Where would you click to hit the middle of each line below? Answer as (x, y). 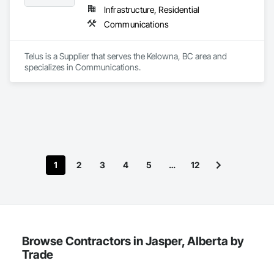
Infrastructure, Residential (152, 9)
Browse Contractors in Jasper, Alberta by (133, 241)
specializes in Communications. (83, 67)
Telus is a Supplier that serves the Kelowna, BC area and (126, 56)
